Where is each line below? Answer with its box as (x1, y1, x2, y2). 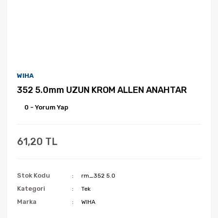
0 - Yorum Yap (24, 104, 68, 111)
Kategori (17, 185, 45, 192)
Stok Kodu (17, 172, 50, 179)
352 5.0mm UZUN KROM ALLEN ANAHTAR (17, 85, 187, 95)
